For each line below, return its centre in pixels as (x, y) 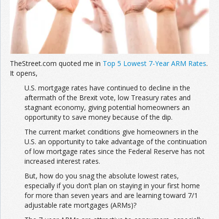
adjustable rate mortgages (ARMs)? (80, 205)
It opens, (24, 73)
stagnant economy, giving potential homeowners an (107, 107)
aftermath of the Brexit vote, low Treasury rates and (108, 97)
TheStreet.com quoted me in (56, 63)
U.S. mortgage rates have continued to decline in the (107, 88)
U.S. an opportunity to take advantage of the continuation (116, 141)
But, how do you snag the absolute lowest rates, (102, 175)
